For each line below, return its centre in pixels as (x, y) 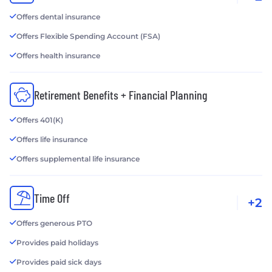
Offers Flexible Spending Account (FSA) (88, 36)
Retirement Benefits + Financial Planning (121, 95)
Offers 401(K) (40, 120)
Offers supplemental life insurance (78, 159)
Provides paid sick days (59, 262)
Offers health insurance (58, 56)
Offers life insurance (52, 140)
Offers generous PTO (54, 223)
